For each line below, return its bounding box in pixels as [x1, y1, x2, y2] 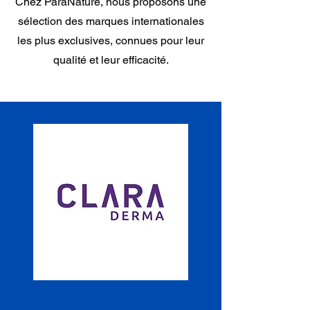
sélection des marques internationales [17, 15, 204, 28]
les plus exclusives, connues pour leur [17, 34, 204, 47]
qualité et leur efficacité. [53, 53, 169, 66]
